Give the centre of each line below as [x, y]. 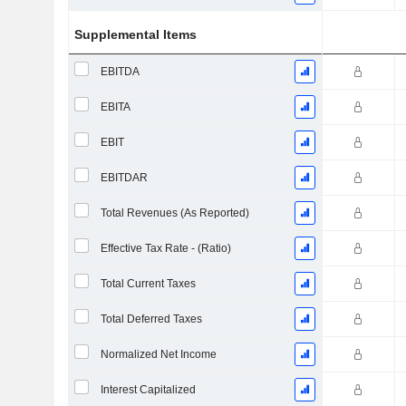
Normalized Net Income [158, 354]
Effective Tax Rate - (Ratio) [165, 248]
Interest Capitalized [148, 390]
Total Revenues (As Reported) [174, 213]
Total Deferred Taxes [151, 319]
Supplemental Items [136, 34]
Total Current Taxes [148, 284]
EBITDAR [124, 178]
